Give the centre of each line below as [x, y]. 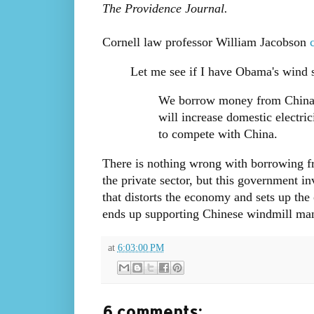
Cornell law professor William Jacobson [206, 42]
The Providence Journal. [165, 9]
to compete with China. [218, 134]
